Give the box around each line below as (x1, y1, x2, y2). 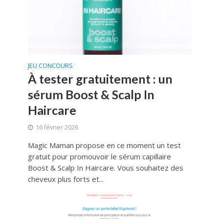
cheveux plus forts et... (27, 174, 104, 184)
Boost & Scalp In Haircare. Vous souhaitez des (27, 163, 183, 173)
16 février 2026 (35, 123, 78, 132)
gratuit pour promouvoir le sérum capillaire (27, 152, 171, 162)
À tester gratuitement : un (27, 71, 173, 87)
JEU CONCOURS (27, 62, 73, 70)
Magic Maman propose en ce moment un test (27, 140, 181, 151)
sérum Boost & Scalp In (27, 87, 154, 102)
